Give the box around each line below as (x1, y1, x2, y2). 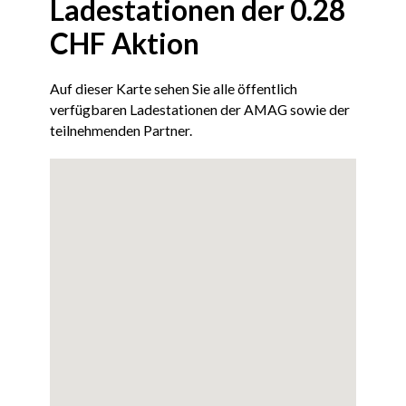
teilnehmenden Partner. (50, 121, 193, 140)
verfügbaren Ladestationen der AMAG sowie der (50, 101, 351, 119)
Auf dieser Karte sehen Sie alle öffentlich (50, 80, 298, 98)
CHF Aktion (50, 25, 200, 61)
